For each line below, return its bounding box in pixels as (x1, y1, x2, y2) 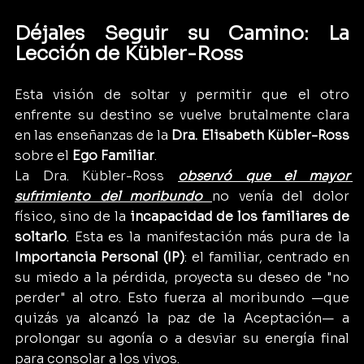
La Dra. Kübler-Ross (15, 167, 178, 184)
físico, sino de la (15, 207, 130, 225)
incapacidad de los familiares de (129, 207, 349, 225)
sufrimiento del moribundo (15, 187, 212, 205)
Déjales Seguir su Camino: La (15, 20, 349, 45)
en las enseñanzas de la (15, 126, 172, 144)
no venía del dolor (212, 187, 349, 205)
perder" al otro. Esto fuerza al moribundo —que (15, 288, 349, 306)
